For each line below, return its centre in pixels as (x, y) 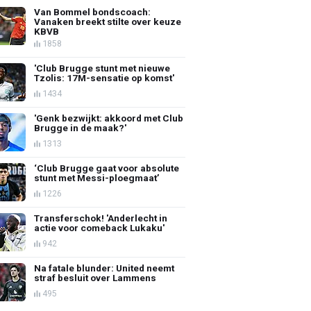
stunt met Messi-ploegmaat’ (97, 177)
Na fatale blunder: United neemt (104, 268)
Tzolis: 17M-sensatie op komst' (104, 77)
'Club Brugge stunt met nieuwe (102, 68)
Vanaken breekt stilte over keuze (108, 21)
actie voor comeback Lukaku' (100, 227)
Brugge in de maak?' (81, 127)
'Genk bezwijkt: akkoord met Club (109, 118)
